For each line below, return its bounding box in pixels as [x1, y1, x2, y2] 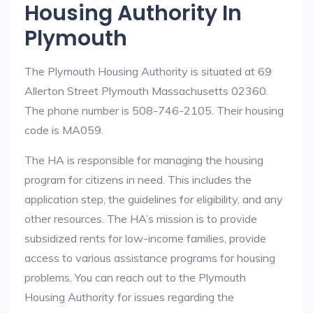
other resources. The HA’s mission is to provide [24, 212, 257, 226]
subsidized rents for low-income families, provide [24, 231, 266, 245]
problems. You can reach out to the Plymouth [24, 270, 246, 284]
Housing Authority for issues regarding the [24, 290, 234, 304]
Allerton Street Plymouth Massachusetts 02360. [24, 84, 268, 98]
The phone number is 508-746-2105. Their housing [24, 103, 284, 117]
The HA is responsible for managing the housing [24, 153, 263, 167]
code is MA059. [24, 123, 103, 137]
